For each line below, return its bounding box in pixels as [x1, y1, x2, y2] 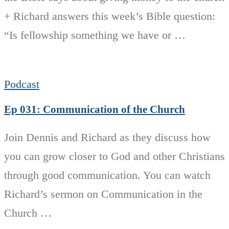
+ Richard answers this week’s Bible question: [4, 10, 215, 23]
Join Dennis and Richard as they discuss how [4, 130, 211, 144]
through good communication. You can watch [4, 168, 211, 181]
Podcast [4, 78, 39, 91]
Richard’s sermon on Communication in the [4, 187, 202, 200]
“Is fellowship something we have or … [4, 29, 186, 42]
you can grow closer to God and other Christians [4, 149, 225, 163]
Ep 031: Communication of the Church [4, 103, 185, 116]
